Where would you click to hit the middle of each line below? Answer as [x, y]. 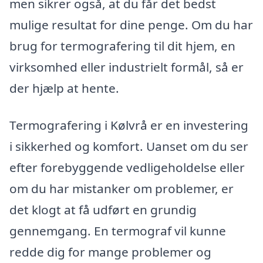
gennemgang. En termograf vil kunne [118, 231]
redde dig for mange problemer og [110, 252]
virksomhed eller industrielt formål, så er [127, 67]
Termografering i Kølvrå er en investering [129, 125]
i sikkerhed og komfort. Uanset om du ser [129, 146]
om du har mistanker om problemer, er [122, 189]
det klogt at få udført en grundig [103, 210]
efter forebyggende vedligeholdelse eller [127, 168]
